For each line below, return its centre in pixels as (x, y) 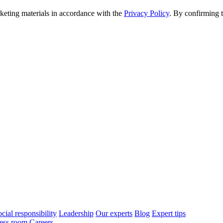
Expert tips (169, 213)
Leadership (76, 213)
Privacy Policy (147, 13)
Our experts (114, 213)
